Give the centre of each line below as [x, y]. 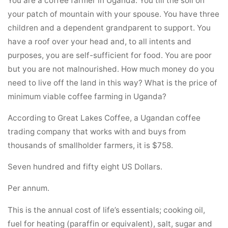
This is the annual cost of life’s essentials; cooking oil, [107, 210]
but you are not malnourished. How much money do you [111, 69]
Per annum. [29, 188]
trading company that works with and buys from [97, 131]
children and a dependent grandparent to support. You [109, 27]
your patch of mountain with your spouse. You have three [114, 14]
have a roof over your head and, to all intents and [100, 41]
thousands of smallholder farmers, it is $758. [91, 145]
